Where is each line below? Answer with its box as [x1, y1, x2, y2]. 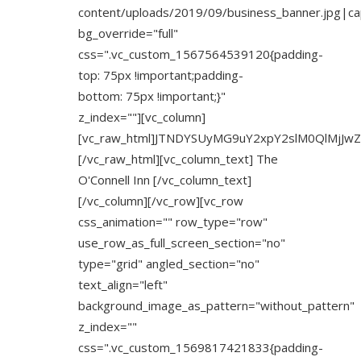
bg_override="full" [78, 25, 178, 41]
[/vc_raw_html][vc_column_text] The [78, 151, 278, 167]
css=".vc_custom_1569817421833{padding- [78, 339, 323, 355]
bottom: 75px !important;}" [78, 88, 226, 104]
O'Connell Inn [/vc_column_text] [78, 172, 251, 188]
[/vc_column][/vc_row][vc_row [78, 193, 243, 209]
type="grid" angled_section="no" [78, 255, 259, 272]
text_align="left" [78, 276, 168, 293]
